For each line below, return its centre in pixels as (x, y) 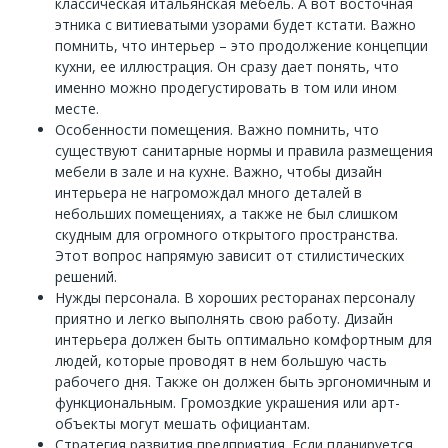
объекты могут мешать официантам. (182, 423)
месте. (77, 108)
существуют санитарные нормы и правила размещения (244, 150)
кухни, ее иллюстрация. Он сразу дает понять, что (227, 66)
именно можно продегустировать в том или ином (226, 87)
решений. (86, 276)
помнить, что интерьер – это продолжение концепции (241, 45)
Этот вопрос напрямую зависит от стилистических (229, 255)
